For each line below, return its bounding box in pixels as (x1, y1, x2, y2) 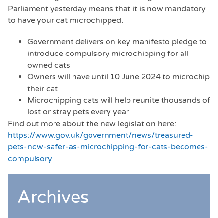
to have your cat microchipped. (8, 15, 123, 25)
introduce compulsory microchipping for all (27, 48, 188, 58)
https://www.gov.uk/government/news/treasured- (8, 130, 193, 140)
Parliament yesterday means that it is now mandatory (8, 3, 206, 14)
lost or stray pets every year (27, 107, 129, 117)
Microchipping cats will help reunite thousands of (27, 95, 210, 105)
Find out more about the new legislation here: (8, 118, 176, 128)
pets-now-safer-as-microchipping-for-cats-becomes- (8, 142, 208, 152)
